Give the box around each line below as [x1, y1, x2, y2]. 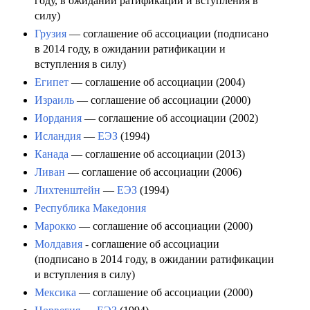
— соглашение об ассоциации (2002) [82, 112, 258, 125]
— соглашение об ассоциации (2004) [69, 76, 245, 89]
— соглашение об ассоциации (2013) [69, 148, 245, 161]
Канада [35, 148, 69, 161]
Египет [35, 76, 69, 89]
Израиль [35, 94, 74, 107]
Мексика [35, 286, 76, 299]
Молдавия [35, 238, 82, 250]
